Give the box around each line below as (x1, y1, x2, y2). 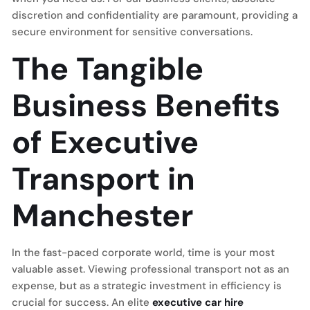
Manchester (12, 195, 193, 236)
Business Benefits (12, 85, 280, 126)
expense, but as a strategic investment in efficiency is (12, 279, 282, 293)
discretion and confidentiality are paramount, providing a (12, 8, 298, 22)
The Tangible (12, 48, 203, 89)
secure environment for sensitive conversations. (12, 25, 253, 39)
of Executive (12, 122, 199, 163)
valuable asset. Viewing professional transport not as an (12, 262, 289, 276)
